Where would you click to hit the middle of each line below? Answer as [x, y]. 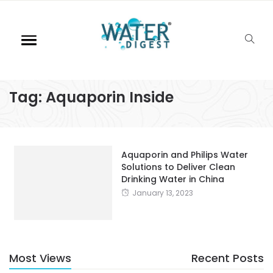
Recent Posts [228, 258]
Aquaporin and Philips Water [184, 155]
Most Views [40, 258]
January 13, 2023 [162, 193]
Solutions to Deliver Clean [178, 167]
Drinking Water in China [172, 179]
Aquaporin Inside [110, 97]
